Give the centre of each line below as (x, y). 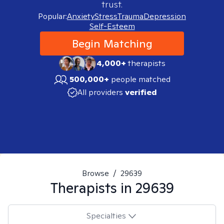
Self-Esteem (112, 26)
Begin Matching (112, 43)
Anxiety (81, 16)
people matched (141, 79)
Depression (165, 16)
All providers (100, 92)
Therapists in (93, 188)
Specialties (106, 215)
